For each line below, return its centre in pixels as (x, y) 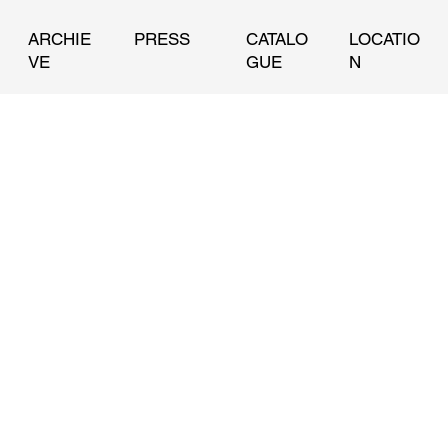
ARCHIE (59, 39)
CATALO (276, 39)
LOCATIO (385, 39)
